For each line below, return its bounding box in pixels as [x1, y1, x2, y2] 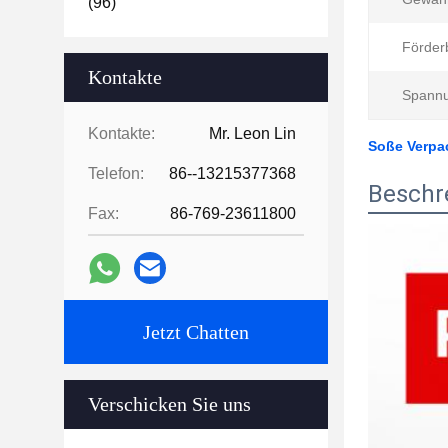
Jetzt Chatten [143, 321, 249, 343]
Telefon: [88, 165, 144, 182]
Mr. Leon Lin [209, 125, 296, 142]
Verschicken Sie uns [88, 393, 251, 415]
